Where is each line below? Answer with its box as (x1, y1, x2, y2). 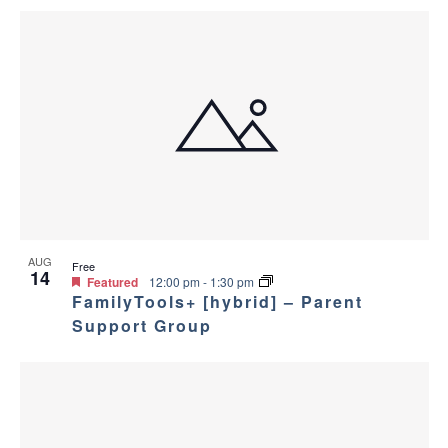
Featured (86, 272, 138, 291)
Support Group (71, 313, 212, 337)
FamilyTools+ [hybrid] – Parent (71, 289, 363, 313)
